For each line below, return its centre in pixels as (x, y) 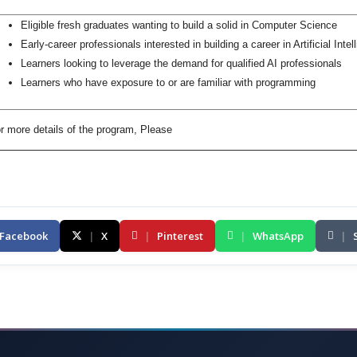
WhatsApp (278, 235)
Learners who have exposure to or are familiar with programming (168, 82)
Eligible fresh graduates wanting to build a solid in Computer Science (179, 25)
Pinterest (180, 235)
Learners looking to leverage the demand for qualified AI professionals (181, 63)
